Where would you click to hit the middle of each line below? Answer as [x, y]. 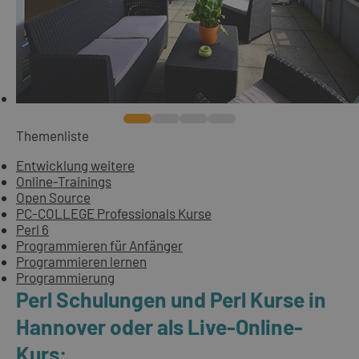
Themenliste [52, 135]
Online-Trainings [64, 181]
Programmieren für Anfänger [99, 245]
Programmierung [65, 277]
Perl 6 [32, 229]
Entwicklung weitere [75, 165]
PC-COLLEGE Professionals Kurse [114, 213]
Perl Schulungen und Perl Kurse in [171, 298]
